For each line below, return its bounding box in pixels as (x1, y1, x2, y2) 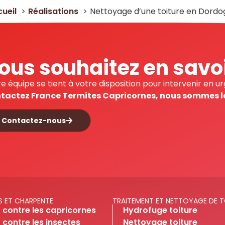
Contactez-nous (1, 115, 66, 126)
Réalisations (28, 5, 78, 17)
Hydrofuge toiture (123, 204, 197, 216)
